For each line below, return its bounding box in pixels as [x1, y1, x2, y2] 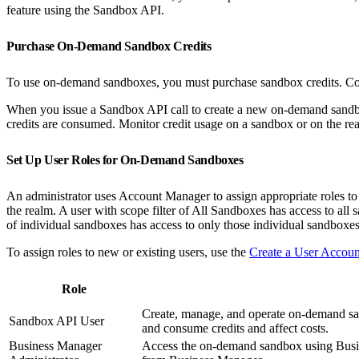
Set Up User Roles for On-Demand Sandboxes [6, 152, 247, 167]
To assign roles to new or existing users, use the [6, 244, 249, 259]
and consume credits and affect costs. [142, 321, 329, 335]
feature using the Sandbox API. [6, 2, 164, 17]
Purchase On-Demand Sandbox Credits [6, 38, 214, 53]
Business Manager [9, 338, 102, 353]
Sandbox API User [9, 313, 104, 328]
